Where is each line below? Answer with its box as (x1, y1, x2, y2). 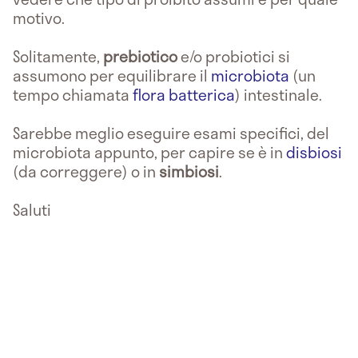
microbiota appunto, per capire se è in (13, 140, 286, 164)
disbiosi (286, 140, 342, 164)
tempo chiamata (13, 82, 133, 106)
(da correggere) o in (13, 159, 159, 183)
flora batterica (133, 82, 235, 106)
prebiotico (103, 44, 177, 68)
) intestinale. (235, 82, 322, 106)
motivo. (13, 6, 65, 30)
